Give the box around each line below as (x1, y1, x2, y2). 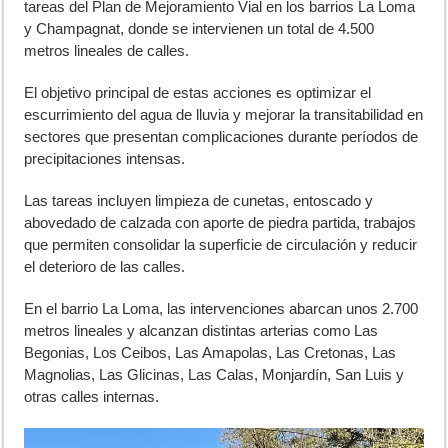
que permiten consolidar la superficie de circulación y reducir (24, 236, 418, 254)
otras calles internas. (24, 388, 160, 406)
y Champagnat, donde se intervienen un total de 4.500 (24, 20, 375, 38)
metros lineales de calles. (24, 42, 190, 60)
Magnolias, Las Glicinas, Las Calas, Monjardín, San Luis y (24, 366, 405, 384)
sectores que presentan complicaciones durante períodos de (24, 128, 419, 146)
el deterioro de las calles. (24, 258, 186, 276)
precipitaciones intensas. (24, 150, 186, 168)
